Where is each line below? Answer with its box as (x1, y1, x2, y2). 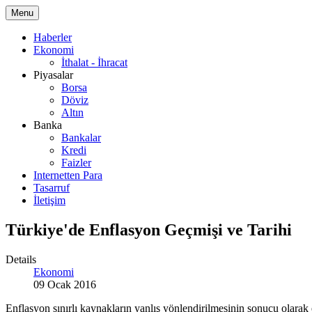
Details (6, 253, 36, 265)
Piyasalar (33, 69, 73, 81)
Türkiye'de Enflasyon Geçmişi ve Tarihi (6, 220, 292, 239)
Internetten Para (33, 169, 102, 181)
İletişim (33, 194, 65, 206)
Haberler (33, 31, 72, 43)
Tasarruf (33, 182, 70, 194)
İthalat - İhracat (61, 56, 127, 68)
